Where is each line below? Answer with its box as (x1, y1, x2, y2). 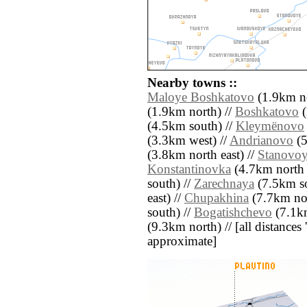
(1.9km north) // (147, 105, 235, 119)
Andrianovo (230, 134, 293, 148)
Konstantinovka (147, 162, 231, 177)
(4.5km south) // (147, 119, 236, 134)
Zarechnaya (194, 177, 254, 191)
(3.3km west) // (147, 134, 230, 148)
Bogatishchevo (194, 206, 272, 220)
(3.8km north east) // (147, 148, 258, 162)
